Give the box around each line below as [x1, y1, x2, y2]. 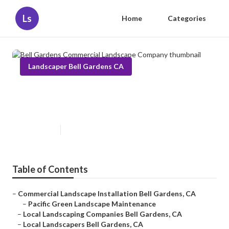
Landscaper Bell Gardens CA [28, 62, 124, 71]
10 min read [66, 126, 99, 134]
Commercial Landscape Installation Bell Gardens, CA [18, 189, 196, 198]
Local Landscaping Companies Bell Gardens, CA [23, 210, 182, 219]
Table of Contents [12, 164, 88, 175]
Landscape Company [20, 101, 134, 116]
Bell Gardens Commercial [20, 84, 160, 100]
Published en [20, 126, 55, 134]
